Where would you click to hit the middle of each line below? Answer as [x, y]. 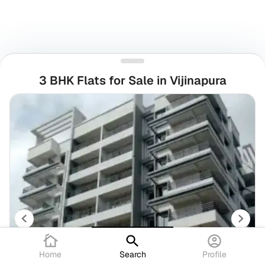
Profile [215, 255]
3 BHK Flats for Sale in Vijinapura [132, 80]
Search [132, 255]
